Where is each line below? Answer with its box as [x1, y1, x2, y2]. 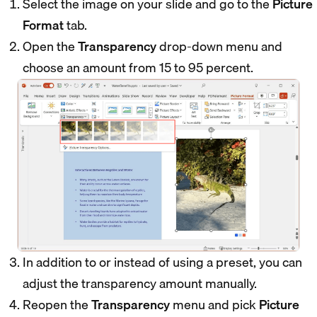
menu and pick [170, 294, 259, 316]
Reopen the [23, 294, 91, 316]
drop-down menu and [156, 35, 282, 57]
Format [23, 14, 64, 35]
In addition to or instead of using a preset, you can [23, 252, 302, 273]
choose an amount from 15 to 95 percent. [23, 57, 253, 78]
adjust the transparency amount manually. [23, 273, 257, 294]
